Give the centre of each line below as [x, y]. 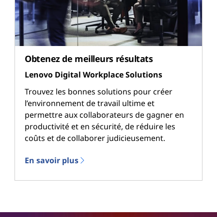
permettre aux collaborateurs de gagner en [104, 115]
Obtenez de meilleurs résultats [89, 58]
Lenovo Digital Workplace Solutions [93, 75]
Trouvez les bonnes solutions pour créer [99, 92]
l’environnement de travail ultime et [90, 103]
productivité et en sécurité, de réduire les [100, 127]
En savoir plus [52, 161]
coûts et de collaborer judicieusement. [95, 138]
